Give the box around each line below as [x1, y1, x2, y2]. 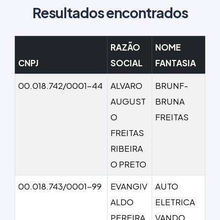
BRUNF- [155, 80, 188, 91]
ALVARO [110, 80, 142, 91]
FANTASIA [155, 57, 196, 68]
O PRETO [110, 158, 146, 169]
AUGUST [110, 95, 146, 107]
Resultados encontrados [32, 3, 188, 21]
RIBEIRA [110, 142, 143, 154]
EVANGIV [110, 180, 147, 192]
